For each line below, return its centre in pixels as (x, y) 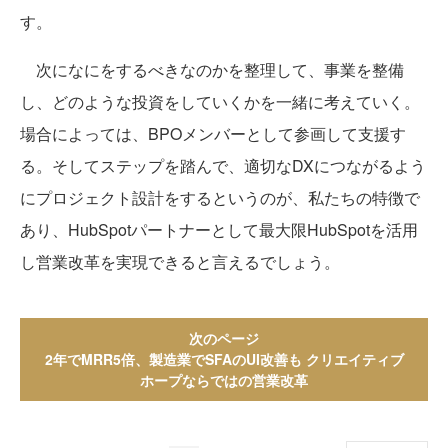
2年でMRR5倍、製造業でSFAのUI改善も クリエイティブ (224, 359)
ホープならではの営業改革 (224, 380)
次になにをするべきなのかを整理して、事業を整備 (212, 70)
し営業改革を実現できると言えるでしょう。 (180, 262)
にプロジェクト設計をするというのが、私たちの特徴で (220, 198)
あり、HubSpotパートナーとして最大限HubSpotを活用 (219, 230)
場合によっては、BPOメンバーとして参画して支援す (213, 134)
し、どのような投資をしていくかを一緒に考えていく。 (220, 102)
